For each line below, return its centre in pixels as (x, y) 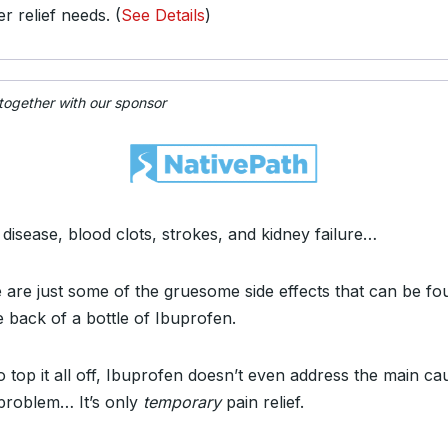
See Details (163, 15)
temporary (182, 401)
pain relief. (262, 401)
